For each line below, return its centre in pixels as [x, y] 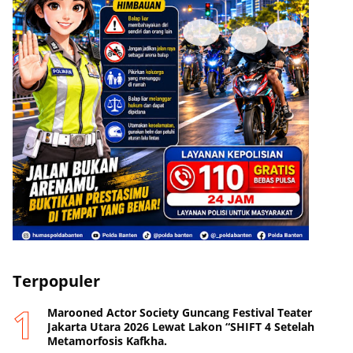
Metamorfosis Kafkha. [107, 341]
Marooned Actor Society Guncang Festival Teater [180, 313]
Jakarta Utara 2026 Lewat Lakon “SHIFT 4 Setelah [181, 327]
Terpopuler [56, 281]
